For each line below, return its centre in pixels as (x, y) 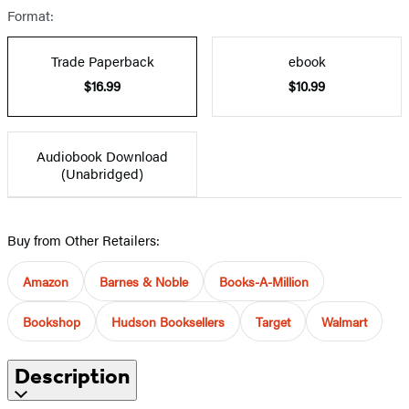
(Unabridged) (102, 173)
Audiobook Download (102, 155)
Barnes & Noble (144, 281)
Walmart (344, 321)
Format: (31, 15)
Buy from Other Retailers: (84, 239)
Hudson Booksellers (168, 321)
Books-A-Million (264, 281)
